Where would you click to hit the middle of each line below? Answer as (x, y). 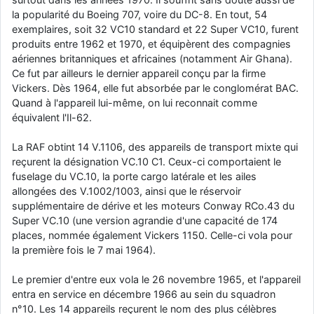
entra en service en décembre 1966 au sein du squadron (144, 294)
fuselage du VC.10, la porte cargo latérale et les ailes (134, 176)
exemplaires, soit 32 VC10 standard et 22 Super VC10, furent (155, 29)
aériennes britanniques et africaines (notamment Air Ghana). (152, 58)
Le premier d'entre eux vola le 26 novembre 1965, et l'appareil (156, 279)
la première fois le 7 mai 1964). (84, 250)
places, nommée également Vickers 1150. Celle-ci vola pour (152, 235)
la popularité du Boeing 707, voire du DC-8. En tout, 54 (139, 14)
